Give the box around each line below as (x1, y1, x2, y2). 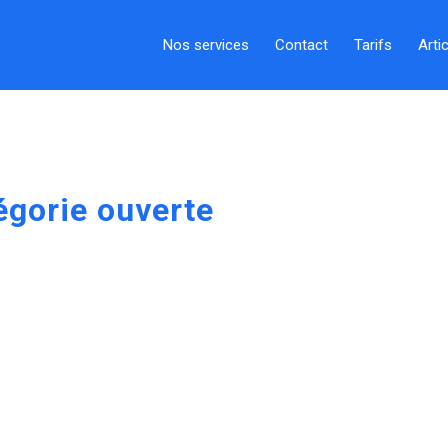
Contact (275, 36, 328, 54)
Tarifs (354, 36, 392, 54)
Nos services (163, 36, 249, 54)
